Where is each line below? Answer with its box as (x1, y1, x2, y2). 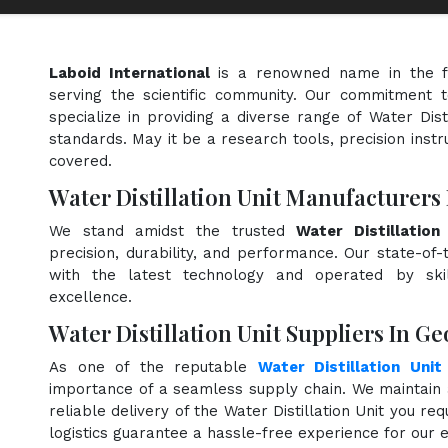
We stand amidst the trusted (49, 221, 297, 240)
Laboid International (49, 63, 218, 82)
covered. (49, 151, 112, 170)
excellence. (49, 287, 132, 306)
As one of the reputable (49, 357, 258, 376)
